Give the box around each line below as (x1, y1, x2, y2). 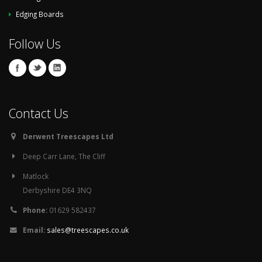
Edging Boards (16, 9, 64, 19)
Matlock (23, 171, 49, 181)
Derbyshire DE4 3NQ (23, 185, 92, 195)
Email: (23, 225, 45, 235)
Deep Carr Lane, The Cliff (23, 151, 105, 161)
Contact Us (9, 105, 68, 122)
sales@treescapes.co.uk (47, 225, 129, 235)
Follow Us (9, 35, 61, 52)
